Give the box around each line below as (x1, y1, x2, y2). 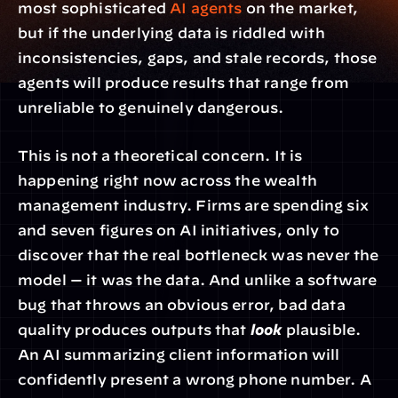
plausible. (282, 322, 362, 338)
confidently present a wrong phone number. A (18, 371, 371, 387)
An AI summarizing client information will (18, 346, 340, 362)
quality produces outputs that (18, 322, 251, 338)
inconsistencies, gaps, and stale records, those (18, 50, 378, 66)
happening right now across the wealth (18, 172, 317, 188)
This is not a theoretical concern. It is (18, 147, 303, 163)
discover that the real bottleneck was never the (18, 247, 379, 263)
